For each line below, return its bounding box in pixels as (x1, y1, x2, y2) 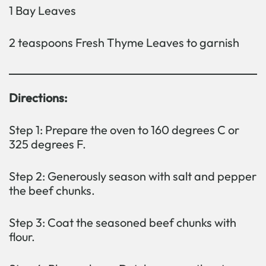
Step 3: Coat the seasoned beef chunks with (9, 215, 236, 230)
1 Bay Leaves (9, 3, 76, 18)
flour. (9, 229, 35, 245)
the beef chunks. (9, 183, 95, 198)
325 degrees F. (9, 137, 86, 152)
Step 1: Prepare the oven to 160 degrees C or (9, 122, 239, 138)
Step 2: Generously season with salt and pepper (9, 169, 256, 184)
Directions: (9, 90, 67, 106)
